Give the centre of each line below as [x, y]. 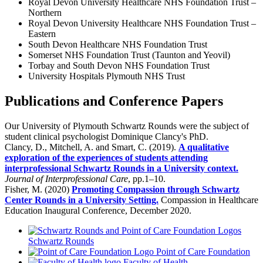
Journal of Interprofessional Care [66, 179]
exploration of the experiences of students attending [106, 158]
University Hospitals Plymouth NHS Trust [107, 76]
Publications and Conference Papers [114, 101]
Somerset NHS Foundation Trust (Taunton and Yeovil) [129, 55]
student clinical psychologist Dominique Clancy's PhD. [107, 137]
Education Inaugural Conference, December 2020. [98, 211]
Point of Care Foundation [202, 252]
